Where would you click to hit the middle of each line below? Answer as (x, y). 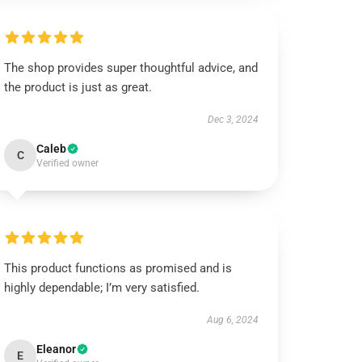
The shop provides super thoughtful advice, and (131, 68)
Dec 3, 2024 (233, 120)
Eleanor (57, 349)
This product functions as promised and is (118, 268)
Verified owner (68, 163)
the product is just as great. (78, 87)
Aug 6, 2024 (232, 320)
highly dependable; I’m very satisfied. (102, 288)
